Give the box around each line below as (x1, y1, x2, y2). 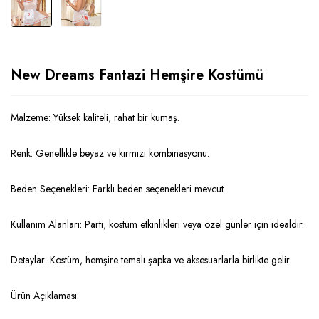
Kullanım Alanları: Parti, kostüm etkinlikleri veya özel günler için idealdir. (11, 217, 304, 232)
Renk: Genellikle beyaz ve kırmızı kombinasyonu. (11, 146, 209, 161)
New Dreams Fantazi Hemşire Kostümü (11, 65, 263, 86)
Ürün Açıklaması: (11, 288, 79, 303)
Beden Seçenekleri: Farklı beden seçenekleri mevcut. (11, 182, 226, 197)
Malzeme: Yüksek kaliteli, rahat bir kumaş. (11, 110, 179, 125)
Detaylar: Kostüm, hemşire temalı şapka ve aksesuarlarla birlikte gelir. (11, 253, 291, 268)
